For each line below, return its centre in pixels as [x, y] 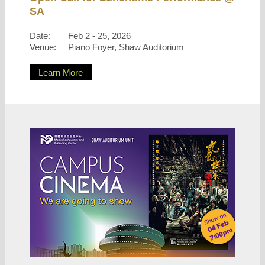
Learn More [61, 72]
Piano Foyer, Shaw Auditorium [126, 47]
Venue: [43, 47]
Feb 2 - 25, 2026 [99, 36]
